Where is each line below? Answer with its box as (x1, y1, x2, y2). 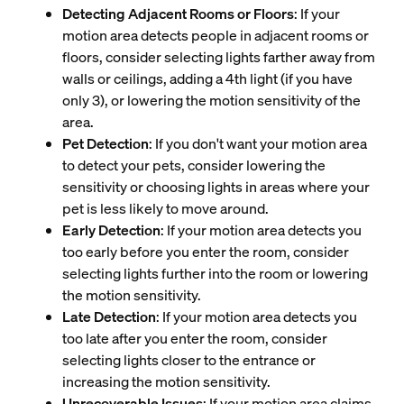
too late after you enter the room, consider (61, 328, 327, 349)
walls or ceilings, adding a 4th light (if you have (61, 69, 353, 89)
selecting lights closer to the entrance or (61, 350, 316, 371)
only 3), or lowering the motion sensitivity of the (61, 90, 361, 111)
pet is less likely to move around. (61, 198, 269, 219)
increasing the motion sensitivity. (61, 372, 271, 392)
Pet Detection (61, 133, 149, 154)
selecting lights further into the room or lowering (61, 263, 368, 284)
